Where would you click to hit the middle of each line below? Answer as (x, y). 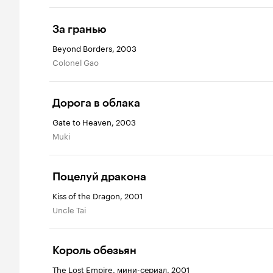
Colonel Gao (79, 62)
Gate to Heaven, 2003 (94, 121)
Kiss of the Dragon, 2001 (97, 195)
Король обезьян (94, 250)
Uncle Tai (72, 209)
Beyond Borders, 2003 (94, 48)
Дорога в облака (96, 103)
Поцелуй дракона (99, 177)
